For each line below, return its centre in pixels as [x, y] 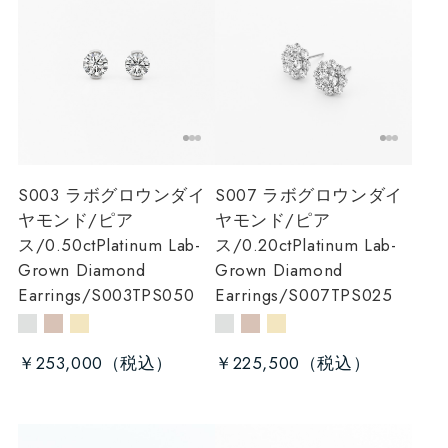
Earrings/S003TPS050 [106, 295]
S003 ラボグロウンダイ [111, 195]
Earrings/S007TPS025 [304, 295]
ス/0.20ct [253, 245]
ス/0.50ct [56, 245]
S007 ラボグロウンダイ [309, 195]
